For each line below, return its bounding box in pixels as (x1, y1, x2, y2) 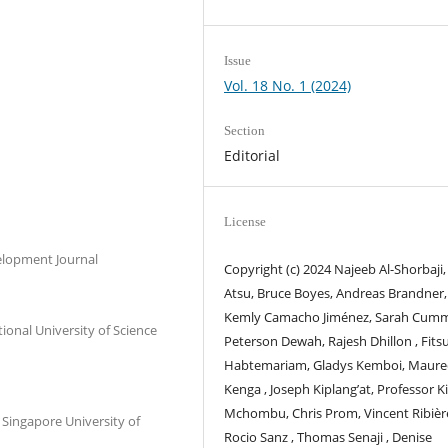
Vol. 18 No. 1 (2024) (224, 76, 352, 95)
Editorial (224, 146, 281, 166)
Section (224, 123, 266, 139)
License (224, 214, 267, 230)
